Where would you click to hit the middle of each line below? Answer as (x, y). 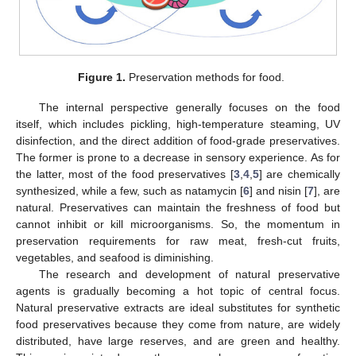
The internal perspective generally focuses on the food (189, 108)
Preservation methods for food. (205, 77)
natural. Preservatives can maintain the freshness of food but (178, 208)
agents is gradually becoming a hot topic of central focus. (178, 291)
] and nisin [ (279, 191)
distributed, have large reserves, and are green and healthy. (178, 341)
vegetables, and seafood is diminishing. (115, 258)
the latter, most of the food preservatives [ (125, 174)
